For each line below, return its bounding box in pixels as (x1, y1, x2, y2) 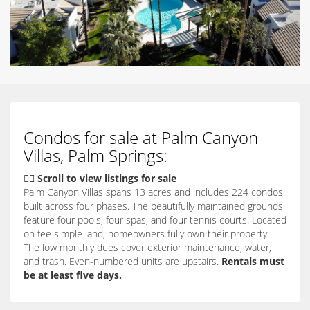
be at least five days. (24, 268, 122, 282)
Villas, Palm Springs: (24, 143, 167, 167)
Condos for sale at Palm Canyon (24, 125, 258, 149)
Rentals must (221, 254, 284, 268)
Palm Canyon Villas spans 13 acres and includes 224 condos (24, 185, 283, 199)
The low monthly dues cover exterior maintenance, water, (24, 240, 271, 254)
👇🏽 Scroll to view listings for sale (24, 171, 176, 185)
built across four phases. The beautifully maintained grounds (24, 199, 283, 212)
